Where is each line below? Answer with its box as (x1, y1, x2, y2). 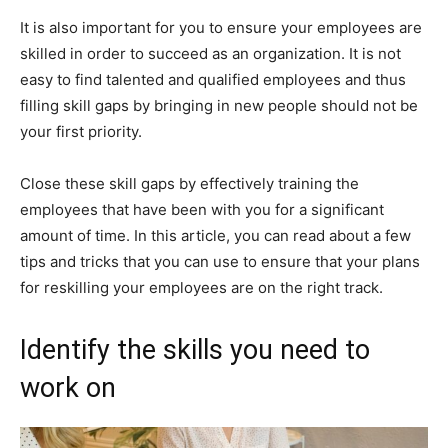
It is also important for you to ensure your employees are (20, 17, 422, 37)
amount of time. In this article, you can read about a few (20, 225, 411, 245)
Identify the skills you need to (20, 333, 370, 366)
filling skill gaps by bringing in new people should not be (20, 95, 418, 115)
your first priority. (20, 121, 142, 141)
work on (20, 371, 116, 404)
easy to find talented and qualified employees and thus (20, 69, 406, 89)
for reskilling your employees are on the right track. (20, 277, 383, 297)
